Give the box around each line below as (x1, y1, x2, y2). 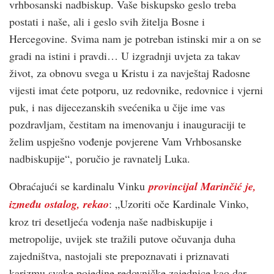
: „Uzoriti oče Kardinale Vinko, (109, 196, 249, 211)
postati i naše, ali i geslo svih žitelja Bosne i (9, 13, 205, 29)
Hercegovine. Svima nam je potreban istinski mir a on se (9, 31, 261, 46)
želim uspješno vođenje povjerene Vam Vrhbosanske (9, 133, 242, 149)
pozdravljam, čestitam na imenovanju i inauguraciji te (9, 116, 246, 131)
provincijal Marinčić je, (149, 178, 256, 194)
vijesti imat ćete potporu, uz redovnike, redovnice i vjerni (9, 82, 263, 97)
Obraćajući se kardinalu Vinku (9, 178, 149, 193)
